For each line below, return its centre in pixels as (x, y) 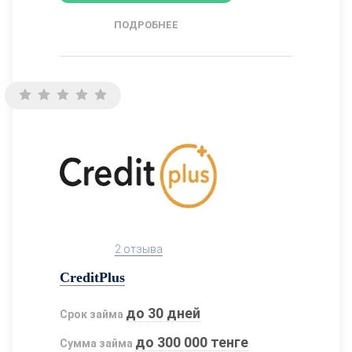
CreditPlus (92, 277)
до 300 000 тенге (192, 342)
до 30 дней (163, 313)
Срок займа (92, 314)
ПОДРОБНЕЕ (146, 24)
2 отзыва (138, 249)
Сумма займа (96, 343)
